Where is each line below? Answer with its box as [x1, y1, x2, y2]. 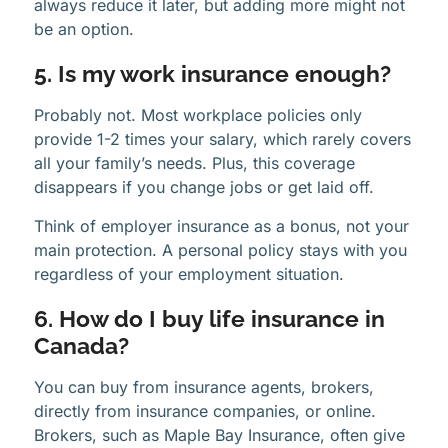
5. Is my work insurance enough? [34, 61, 391, 88]
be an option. [34, 19, 134, 40]
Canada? [34, 332, 129, 359]
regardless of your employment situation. [34, 263, 344, 284]
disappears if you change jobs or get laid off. [34, 177, 374, 198]
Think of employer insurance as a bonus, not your [34, 215, 409, 236]
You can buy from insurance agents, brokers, [34, 376, 374, 397]
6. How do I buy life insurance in [34, 305, 385, 332]
